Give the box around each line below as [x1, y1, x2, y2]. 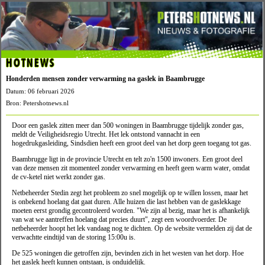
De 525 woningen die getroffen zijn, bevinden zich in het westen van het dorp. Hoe [12, 249, 244, 258]
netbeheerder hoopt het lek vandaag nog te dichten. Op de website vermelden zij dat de [12, 224, 252, 233]
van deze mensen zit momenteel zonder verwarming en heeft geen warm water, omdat [12, 164, 250, 173]
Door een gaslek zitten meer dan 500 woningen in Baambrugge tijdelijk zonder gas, [12, 121, 244, 130]
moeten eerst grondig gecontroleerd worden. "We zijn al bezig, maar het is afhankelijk [12, 206, 250, 215]
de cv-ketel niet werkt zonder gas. [12, 173, 105, 182]
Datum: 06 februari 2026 [6, 88, 75, 95]
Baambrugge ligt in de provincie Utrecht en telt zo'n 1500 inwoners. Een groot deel [12, 155, 243, 164]
